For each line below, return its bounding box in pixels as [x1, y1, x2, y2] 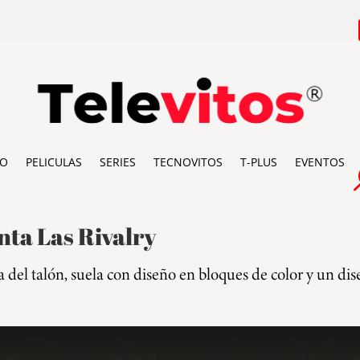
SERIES [99, 153, 136, 170]
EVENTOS [294, 153, 345, 170]
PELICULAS [25, 153, 82, 170]
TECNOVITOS [153, 153, 223, 170]
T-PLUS [239, 153, 277, 170]
